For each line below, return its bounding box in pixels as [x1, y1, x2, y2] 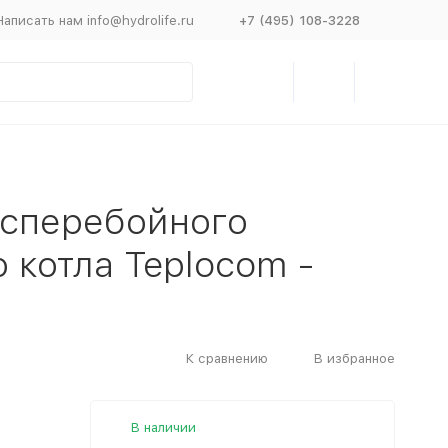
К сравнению [185, 350, 268, 366]
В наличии [130, 420, 196, 435]
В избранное [313, 350, 395, 366]
